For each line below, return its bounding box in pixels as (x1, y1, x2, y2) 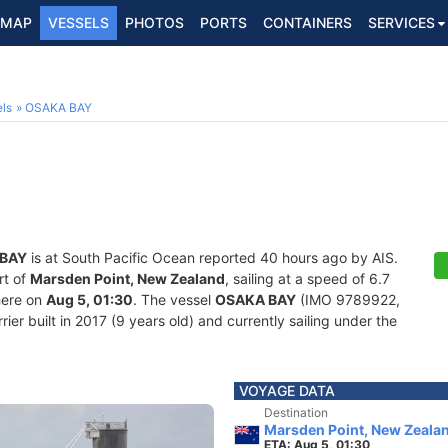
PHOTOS (125, 14, 184, 31)
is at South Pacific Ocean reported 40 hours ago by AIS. (27, 249, 398, 266)
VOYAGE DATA (239, 382, 335, 399)
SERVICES (368, 14, 435, 31)
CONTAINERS (263, 14, 352, 31)
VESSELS (48, 14, 109, 31)
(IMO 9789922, (296, 291, 400, 308)
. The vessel (133, 291, 215, 308)
